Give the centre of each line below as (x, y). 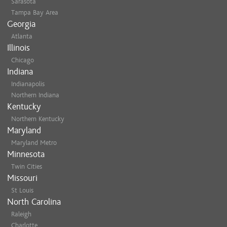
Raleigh (21, 214)
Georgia (21, 24)
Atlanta (22, 36)
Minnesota (26, 154)
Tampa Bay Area (35, 12)
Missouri (22, 178)
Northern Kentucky (38, 119)
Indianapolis (28, 84)
